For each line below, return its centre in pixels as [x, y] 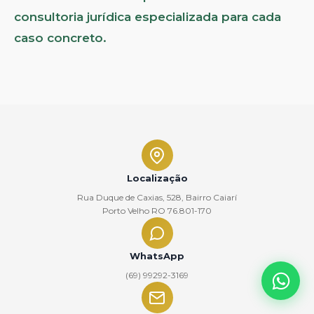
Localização [157, 178]
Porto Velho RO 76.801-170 [157, 211]
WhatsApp [157, 256]
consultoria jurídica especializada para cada [148, 17]
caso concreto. [60, 38]
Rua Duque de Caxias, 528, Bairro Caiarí [157, 198]
